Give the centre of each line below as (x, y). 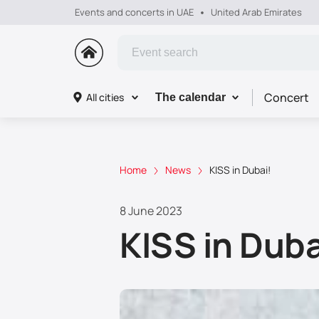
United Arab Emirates (256, 12)
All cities (105, 97)
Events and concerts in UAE (134, 12)
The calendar (190, 97)
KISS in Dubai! (240, 170)
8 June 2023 (151, 210)
